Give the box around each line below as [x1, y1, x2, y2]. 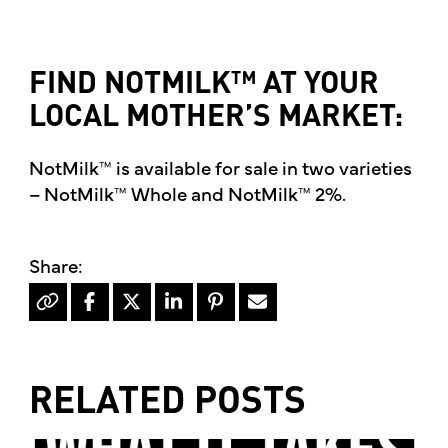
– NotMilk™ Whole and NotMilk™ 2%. [28, 180, 346, 207]
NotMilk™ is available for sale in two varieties [28, 154, 412, 181]
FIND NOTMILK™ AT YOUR [28, 70, 379, 101]
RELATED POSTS [28, 385, 306, 422]
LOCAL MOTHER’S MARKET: [28, 103, 403, 134]
